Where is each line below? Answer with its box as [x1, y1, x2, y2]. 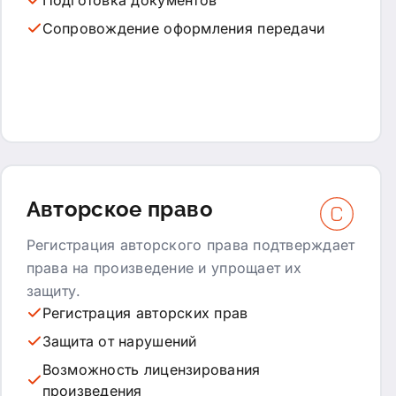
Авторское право [26, 195, 213, 222]
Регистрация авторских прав [42, 303, 248, 322]
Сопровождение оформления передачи [42, 19, 325, 37]
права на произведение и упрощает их [26, 258, 301, 277]
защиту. [26, 281, 81, 300]
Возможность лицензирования [42, 360, 261, 378]
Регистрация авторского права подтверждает [26, 235, 355, 254]
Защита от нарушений [42, 331, 197, 350]
